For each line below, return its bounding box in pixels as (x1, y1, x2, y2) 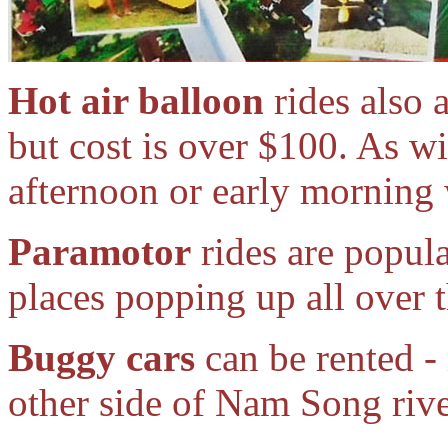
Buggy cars (8, 336, 195, 379)
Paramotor (8, 230, 191, 273)
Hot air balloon (8, 79, 264, 122)
